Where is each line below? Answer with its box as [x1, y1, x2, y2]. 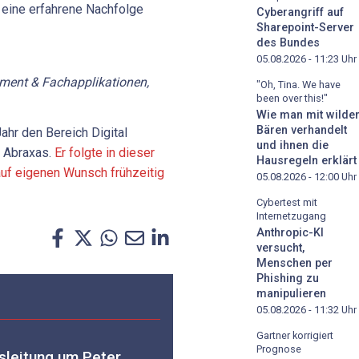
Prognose [256, 342, 301, 355]
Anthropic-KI [256, 225, 324, 240]
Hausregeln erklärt [256, 153, 357, 167]
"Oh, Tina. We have [256, 79, 341, 91]
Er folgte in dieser [54, 144, 155, 160]
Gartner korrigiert [256, 329, 333, 341]
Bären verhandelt [256, 123, 347, 137]
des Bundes [256, 36, 320, 50]
